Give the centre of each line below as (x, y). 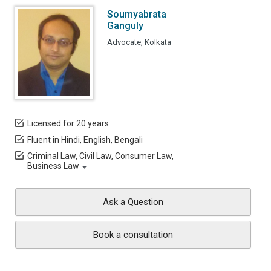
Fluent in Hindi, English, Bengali (85, 140)
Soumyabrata (137, 14)
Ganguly (125, 26)
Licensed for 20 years (68, 123)
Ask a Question (133, 202)
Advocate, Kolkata (139, 42)
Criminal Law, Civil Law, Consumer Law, (100, 156)
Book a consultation (133, 235)
